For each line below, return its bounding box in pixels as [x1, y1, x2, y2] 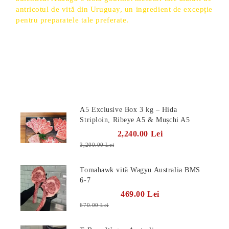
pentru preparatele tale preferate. [16, 16, 129, 24]
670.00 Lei [80, 202, 109, 208]
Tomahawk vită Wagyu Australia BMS [80, 166, 200, 174]
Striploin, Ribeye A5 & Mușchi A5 [80, 116, 190, 124]
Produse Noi [20, 80, 75, 91]
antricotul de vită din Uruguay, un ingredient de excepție [16, 5, 213, 13]
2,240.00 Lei [117, 129, 163, 138]
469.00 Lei [121, 190, 159, 198]
